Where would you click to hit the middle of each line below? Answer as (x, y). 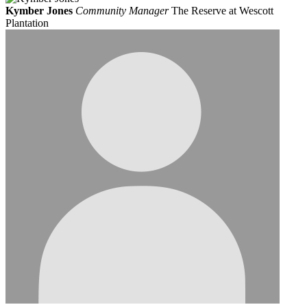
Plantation (27, 23)
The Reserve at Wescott (222, 11)
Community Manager (123, 11)
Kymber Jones (39, 11)
